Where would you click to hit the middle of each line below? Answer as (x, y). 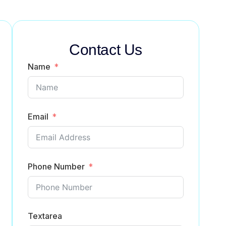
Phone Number (56, 166)
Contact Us (106, 49)
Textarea (45, 216)
